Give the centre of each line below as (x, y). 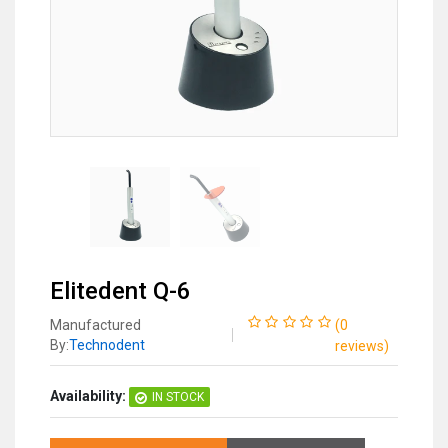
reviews (360, 346)
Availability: (88, 396)
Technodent (107, 345)
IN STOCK (178, 397)
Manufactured (95, 325)
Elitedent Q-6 (120, 291)
